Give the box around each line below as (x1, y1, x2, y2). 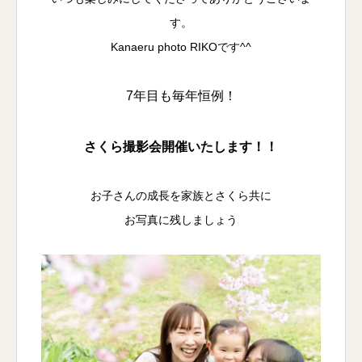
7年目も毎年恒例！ (125, 89, 237, 103)
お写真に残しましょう (124, 213, 238, 226)
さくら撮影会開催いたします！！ (84, 140, 278, 154)
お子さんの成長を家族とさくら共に (90, 189, 271, 202)
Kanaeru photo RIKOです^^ (111, 40, 251, 53)
